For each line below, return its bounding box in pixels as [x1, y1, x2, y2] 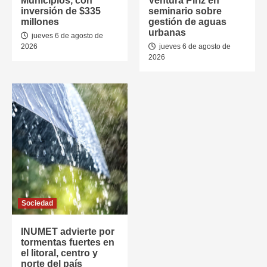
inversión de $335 [21, 6, 101, 16]
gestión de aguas [148, 17, 226, 27]
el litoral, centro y [21, 248, 98, 258]
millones [21, 17, 59, 27]
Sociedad [21, 199, 53, 207]
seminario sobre [148, 6, 222, 16]
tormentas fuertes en [21, 237, 114, 247]
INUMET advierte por [21, 226, 114, 237]
